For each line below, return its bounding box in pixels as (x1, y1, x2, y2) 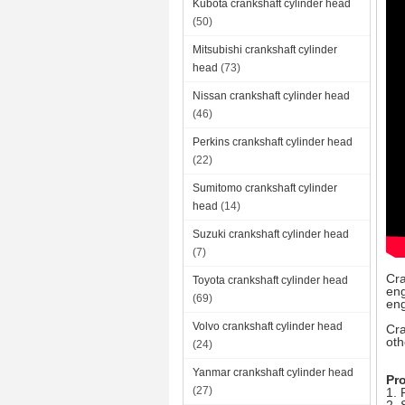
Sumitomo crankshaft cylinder (193, 182, 337, 194)
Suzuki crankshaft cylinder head (193, 228, 349, 240)
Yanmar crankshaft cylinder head (193, 366, 353, 379)
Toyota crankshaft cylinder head (193, 274, 348, 287)
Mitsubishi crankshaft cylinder (193, 43, 337, 56)
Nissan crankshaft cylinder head (193, 89, 350, 102)
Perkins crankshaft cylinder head (193, 136, 353, 148)
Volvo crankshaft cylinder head (193, 320, 343, 333)
